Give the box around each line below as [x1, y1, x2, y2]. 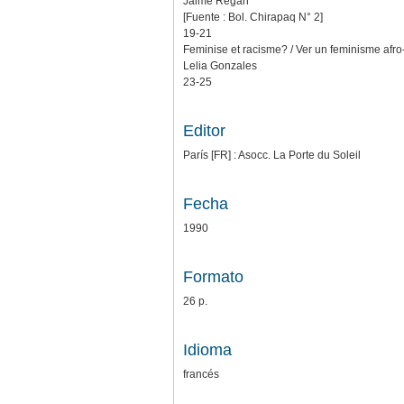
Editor [183, 121, 225, 140]
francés [183, 367, 219, 381]
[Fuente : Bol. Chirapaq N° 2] [183, 10, 323, 23]
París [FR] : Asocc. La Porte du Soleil [183, 148, 361, 161]
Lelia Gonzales [183, 59, 257, 72]
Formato [183, 267, 243, 286]
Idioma [183, 340, 232, 359]
